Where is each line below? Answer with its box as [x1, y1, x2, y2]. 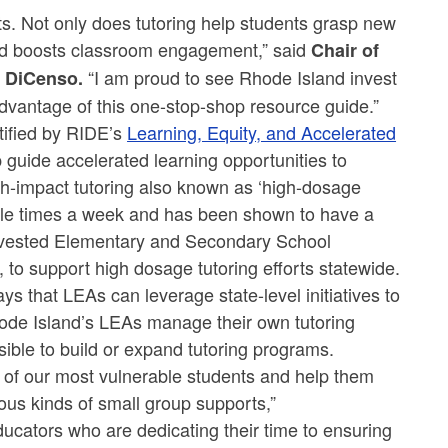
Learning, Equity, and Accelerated [127, 119, 397, 146]
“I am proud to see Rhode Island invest [83, 64, 398, 91]
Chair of [311, 37, 380, 64]
